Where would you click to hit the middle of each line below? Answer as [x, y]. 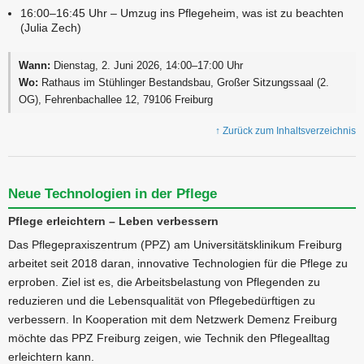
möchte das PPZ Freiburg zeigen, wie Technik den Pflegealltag [169, 338]
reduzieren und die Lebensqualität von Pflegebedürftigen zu [162, 301]
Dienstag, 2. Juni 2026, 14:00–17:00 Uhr [147, 66]
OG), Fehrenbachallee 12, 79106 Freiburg [116, 100]
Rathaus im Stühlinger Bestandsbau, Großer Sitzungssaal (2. [184, 83]
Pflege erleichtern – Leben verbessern [113, 221]
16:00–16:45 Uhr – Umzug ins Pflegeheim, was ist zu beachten [182, 13]
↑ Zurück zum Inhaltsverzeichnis [286, 131]
